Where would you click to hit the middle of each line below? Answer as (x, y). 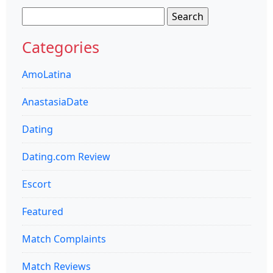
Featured (43, 212)
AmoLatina (47, 75)
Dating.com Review (66, 157)
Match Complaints (64, 239)
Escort (37, 184)
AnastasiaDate (55, 102)
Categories (61, 47)
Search (37, 14)
